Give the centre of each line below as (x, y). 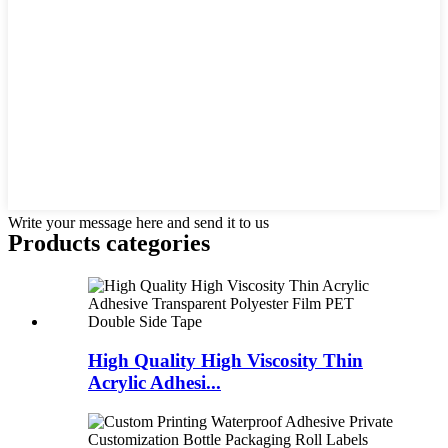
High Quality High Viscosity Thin (225, 360)
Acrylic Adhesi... (154, 382)
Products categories (109, 243)
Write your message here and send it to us (138, 223)
